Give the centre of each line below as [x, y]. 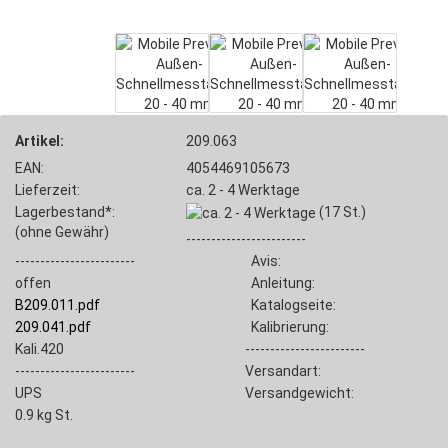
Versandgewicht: [299, 393]
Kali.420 [39, 349]
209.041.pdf [53, 327]
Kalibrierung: [286, 327]
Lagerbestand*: [65, 212]
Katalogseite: [290, 305]
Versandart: [282, 371]
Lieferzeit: [47, 190]
